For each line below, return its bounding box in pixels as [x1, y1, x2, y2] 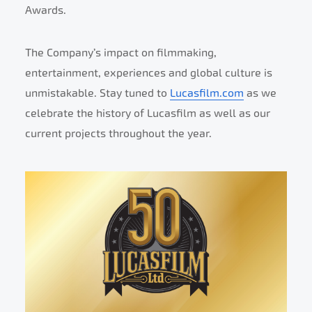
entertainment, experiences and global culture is [25, 66, 272, 79]
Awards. [25, 3, 66, 17]
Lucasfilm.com [170, 86, 244, 100]
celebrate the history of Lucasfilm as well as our [25, 107, 270, 120]
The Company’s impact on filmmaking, [25, 46, 217, 59]
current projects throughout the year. [25, 127, 212, 140]
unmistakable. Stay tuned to [25, 86, 170, 100]
